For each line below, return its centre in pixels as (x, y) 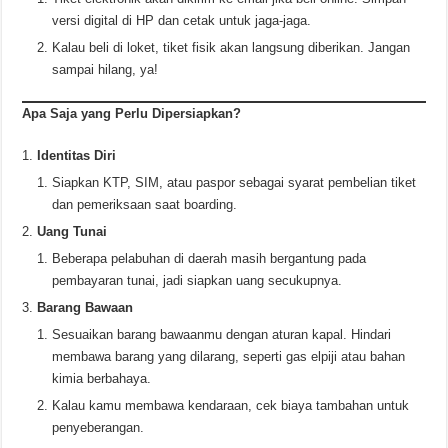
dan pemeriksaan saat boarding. (145, 204)
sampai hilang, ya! (105, 69)
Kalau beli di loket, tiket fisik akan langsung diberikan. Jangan (231, 47)
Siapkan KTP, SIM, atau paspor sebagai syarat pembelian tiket (234, 182)
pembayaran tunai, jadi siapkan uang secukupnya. (197, 280)
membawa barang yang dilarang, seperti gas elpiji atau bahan (229, 356)
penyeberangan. (98, 427)
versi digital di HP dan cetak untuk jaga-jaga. (182, 20)
